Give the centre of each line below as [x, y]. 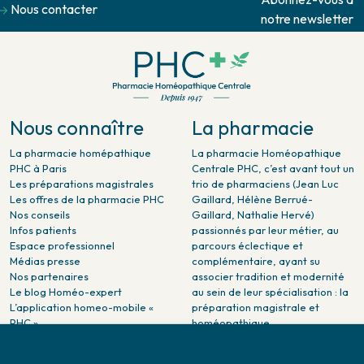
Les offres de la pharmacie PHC [87, 199]
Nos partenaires [49, 276]
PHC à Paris [38, 168]
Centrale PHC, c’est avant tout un [273, 168]
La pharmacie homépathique [80, 152]
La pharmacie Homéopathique [266, 152]
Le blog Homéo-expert [66, 291]
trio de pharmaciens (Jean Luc [265, 183]
